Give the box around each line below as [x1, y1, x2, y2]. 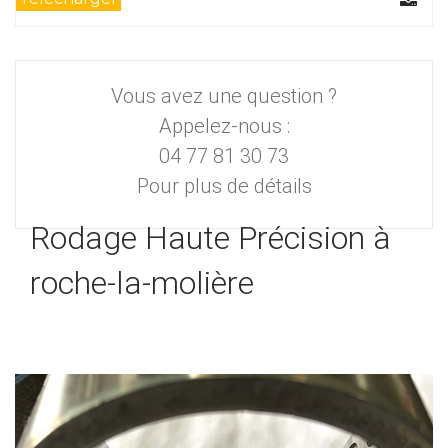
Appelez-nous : [158, 114, 290, 138]
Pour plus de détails [136, 174, 312, 198]
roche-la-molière [30, 264, 254, 302]
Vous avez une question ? [111, 84, 337, 108]
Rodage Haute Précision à [30, 219, 391, 257]
